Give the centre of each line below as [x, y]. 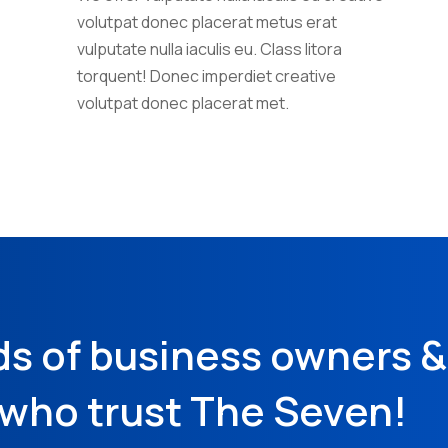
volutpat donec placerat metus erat [207, 21]
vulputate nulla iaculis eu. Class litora [210, 48]
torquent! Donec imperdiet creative [207, 75]
